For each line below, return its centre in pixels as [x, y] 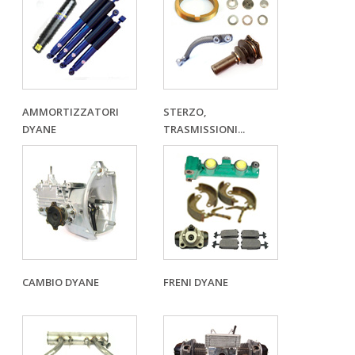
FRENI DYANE [196, 282]
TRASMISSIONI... [204, 129]
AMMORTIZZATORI [71, 112]
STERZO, [185, 112]
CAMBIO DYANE [61, 282]
